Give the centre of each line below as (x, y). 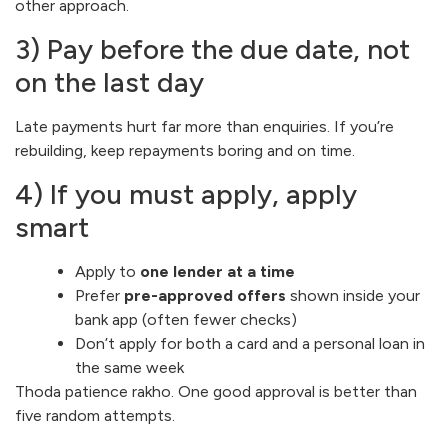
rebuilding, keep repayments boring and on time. (185, 150)
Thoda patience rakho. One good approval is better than (216, 391)
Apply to (107, 271)
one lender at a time (217, 271)
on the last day (109, 81)
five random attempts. (95, 415)
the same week (129, 367)
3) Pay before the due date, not (212, 48)
